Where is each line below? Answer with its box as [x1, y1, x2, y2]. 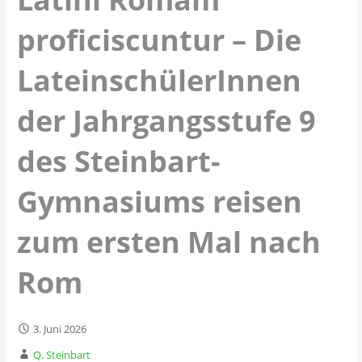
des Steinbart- [16, 141, 221, 181]
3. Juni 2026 [32, 322, 86, 337]
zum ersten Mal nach [16, 221, 321, 262]
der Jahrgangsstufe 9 [16, 100, 316, 141]
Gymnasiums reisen [16, 181, 302, 221]
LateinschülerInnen [16, 60, 301, 100]
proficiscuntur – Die [16, 19, 301, 60]
